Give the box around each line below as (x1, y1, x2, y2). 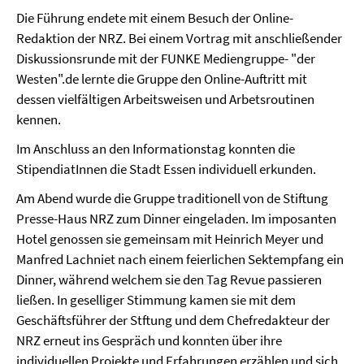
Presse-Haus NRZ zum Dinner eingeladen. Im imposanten (16, 209, 336, 227)
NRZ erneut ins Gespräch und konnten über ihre (16, 331, 282, 349)
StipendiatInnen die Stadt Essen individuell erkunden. (16, 159, 316, 178)
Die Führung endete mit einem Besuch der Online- (16, 8, 293, 27)
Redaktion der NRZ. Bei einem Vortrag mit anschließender (16, 28, 342, 47)
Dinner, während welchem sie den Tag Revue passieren (16, 270, 322, 288)
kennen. (16, 110, 61, 128)
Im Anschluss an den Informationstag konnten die (16, 139, 295, 158)
